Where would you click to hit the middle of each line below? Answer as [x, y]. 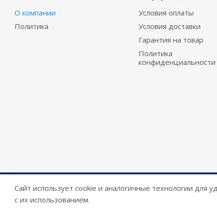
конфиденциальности [177, 62]
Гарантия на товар [171, 40]
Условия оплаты [166, 13]
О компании [35, 13]
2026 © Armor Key [46, 192]
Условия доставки [169, 26]
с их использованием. [52, 200]
